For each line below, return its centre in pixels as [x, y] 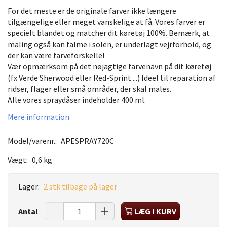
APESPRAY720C [87, 141]
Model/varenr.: [33, 141]
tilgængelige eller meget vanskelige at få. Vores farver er [106, 22]
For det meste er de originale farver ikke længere [92, 10]
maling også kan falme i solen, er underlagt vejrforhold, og [109, 44]
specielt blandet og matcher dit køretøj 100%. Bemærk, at [109, 33]
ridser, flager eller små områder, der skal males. [89, 88]
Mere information [39, 116]
